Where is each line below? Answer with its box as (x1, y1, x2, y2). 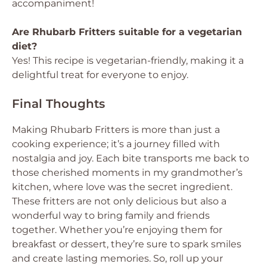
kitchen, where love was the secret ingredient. (12, 181, 232, 193)
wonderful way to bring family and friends (12, 209, 210, 221)
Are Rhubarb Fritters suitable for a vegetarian (12, 26, 242, 38)
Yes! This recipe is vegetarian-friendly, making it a (12, 54, 244, 66)
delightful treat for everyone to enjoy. (12, 69, 188, 80)
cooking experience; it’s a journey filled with (12, 138, 220, 150)
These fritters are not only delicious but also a (12, 195, 226, 207)
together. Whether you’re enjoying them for (12, 223, 222, 235)
